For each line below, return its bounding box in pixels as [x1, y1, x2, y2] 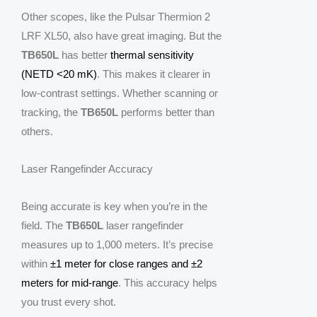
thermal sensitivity [110, 48, 194, 61]
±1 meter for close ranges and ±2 [50, 258, 202, 270]
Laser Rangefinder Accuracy [21, 163, 153, 175]
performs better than [118, 105, 214, 118]
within [21, 258, 50, 270]
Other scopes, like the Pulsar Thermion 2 [21, 10, 210, 23]
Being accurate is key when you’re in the [21, 200, 207, 213]
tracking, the [21, 105, 81, 118]
